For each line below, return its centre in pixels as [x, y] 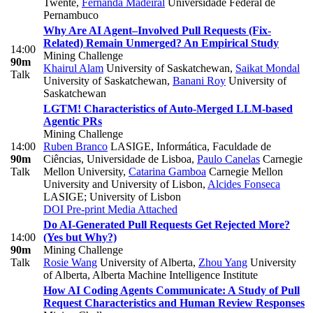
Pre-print [84, 210]
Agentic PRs [73, 122]
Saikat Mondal [268, 68]
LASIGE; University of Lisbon [112, 197]
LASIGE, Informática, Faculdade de [189, 147]
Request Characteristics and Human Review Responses [174, 303]
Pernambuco [71, 15]
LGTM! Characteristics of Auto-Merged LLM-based [168, 109]
